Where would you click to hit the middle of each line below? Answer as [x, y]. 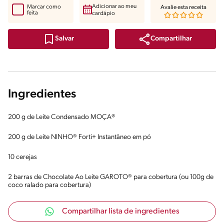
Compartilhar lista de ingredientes [120, 211]
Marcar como [44, 7]
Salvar [64, 39]
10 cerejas [22, 157]
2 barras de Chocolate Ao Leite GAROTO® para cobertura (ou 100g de [111, 177]
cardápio [103, 13]
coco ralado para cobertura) [49, 185]
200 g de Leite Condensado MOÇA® [62, 117]
